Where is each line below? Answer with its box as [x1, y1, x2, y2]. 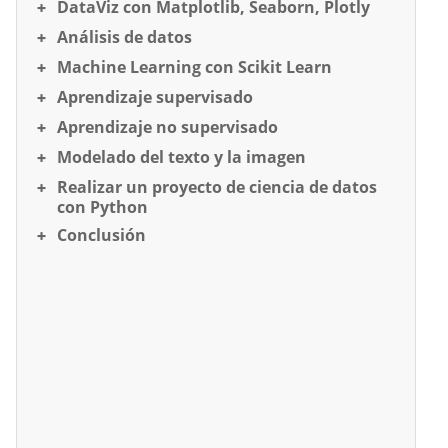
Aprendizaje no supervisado [57, 115, 278, 138]
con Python [57, 195, 148, 218]
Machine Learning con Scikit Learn [57, 55, 332, 78]
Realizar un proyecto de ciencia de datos [57, 175, 377, 198]
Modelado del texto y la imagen [57, 145, 306, 168]
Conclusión [57, 223, 146, 246]
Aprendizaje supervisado [57, 85, 253, 108]
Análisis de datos [57, 25, 192, 48]
